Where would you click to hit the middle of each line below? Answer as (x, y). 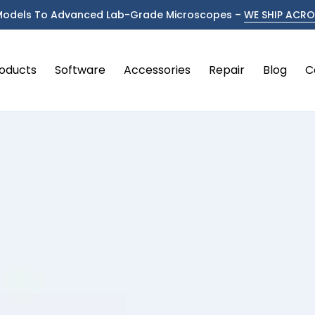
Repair (227, 70)
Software (80, 70)
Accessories (157, 70)
